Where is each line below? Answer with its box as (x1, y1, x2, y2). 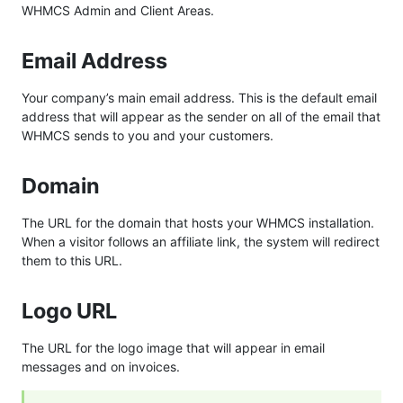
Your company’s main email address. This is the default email (22, 89, 377, 105)
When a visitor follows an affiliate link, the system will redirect (22, 233, 380, 249)
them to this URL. (22, 252, 122, 268)
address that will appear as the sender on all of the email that (22, 108, 381, 124)
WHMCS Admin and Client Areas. (22, 2, 214, 18)
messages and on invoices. (22, 358, 180, 374)
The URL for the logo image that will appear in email (22, 339, 325, 355)
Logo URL (22, 297, 121, 324)
